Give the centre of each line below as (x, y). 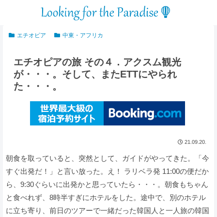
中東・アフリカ (83, 36)
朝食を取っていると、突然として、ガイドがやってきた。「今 (108, 158)
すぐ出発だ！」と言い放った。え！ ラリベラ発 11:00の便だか (107, 171)
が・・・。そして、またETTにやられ (95, 74)
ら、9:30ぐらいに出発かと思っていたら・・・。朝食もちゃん (107, 185)
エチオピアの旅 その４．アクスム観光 (97, 62)
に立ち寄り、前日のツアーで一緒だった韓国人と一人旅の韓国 (108, 211)
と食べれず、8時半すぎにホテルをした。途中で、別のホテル (106, 198)
